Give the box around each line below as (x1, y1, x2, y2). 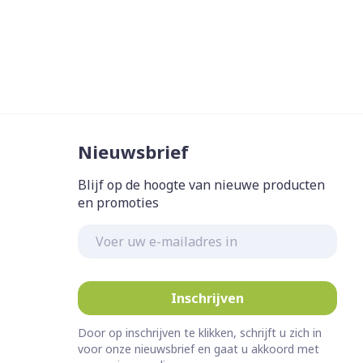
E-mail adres (77, 222, 157, 241)
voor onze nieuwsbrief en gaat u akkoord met (78, 340, 319, 357)
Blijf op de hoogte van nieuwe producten (78, 175, 325, 194)
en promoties (78, 193, 159, 211)
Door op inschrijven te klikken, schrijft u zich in (78, 324, 322, 340)
